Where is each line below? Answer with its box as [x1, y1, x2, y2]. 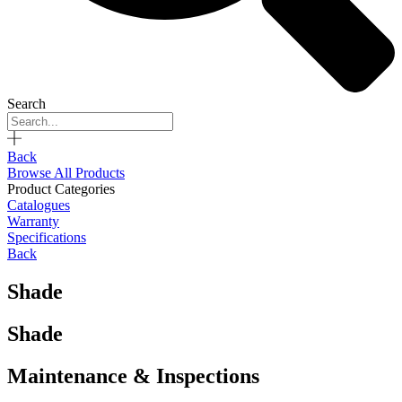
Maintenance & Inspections [7, 363, 259, 388]
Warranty [7, 214, 59, 230]
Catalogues [7, 197, 70, 214]
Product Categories [7, 181, 115, 197]
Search [7, 96, 46, 112]
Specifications [7, 230, 86, 246]
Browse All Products [7, 165, 125, 181]
